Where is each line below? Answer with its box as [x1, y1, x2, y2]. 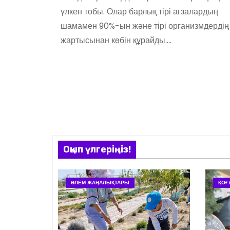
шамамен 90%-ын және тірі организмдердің [61, 20, 229, 32]
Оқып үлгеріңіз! [63, 144, 131, 155]
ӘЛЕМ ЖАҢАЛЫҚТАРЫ [71, 179, 129, 186]
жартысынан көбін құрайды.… [61, 34, 171, 46]
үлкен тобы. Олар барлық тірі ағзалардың [61, 6, 218, 17]
